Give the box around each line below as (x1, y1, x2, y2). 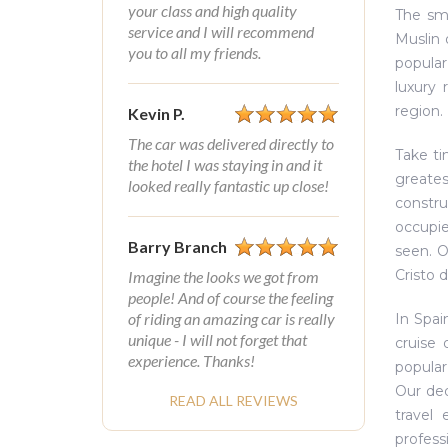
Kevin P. (128, 104, 185, 123)
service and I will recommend (128, 22, 314, 41)
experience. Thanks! (128, 351, 255, 370)
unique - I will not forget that (128, 330, 307, 349)
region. (394, 102, 443, 120)
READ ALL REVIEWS (168, 392, 298, 409)
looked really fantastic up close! (128, 176, 329, 195)
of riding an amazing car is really (128, 309, 335, 328)
